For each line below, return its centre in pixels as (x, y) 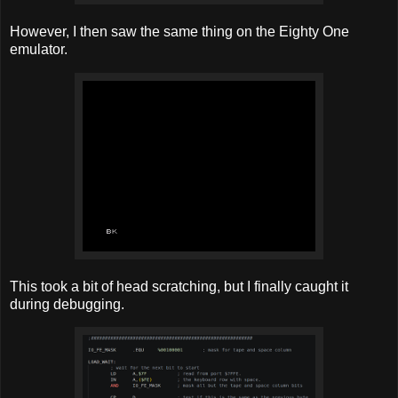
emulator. (39, 49)
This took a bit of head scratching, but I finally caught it (179, 286)
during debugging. (67, 304)
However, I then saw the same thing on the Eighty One (179, 31)
